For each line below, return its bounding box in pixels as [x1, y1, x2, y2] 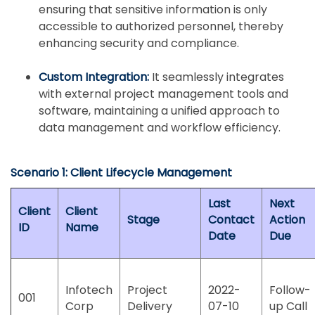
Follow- [269, 281, 311, 298]
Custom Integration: [39, 68, 152, 85]
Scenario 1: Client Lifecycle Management [11, 164, 232, 181]
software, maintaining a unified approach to [39, 102, 280, 119]
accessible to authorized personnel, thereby [39, 18, 283, 34]
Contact [208, 211, 255, 228]
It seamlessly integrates [152, 68, 284, 85]
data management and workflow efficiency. [39, 119, 281, 136]
